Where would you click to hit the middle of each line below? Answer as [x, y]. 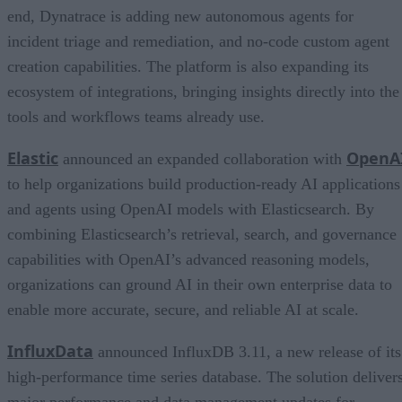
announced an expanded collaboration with [202, 159]
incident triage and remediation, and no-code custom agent [198, 42]
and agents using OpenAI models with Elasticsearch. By [191, 210]
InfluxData [50, 351]
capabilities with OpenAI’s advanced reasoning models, [188, 260]
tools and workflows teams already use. [136, 117]
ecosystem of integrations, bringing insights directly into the [203, 92]
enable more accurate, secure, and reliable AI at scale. [183, 310]
